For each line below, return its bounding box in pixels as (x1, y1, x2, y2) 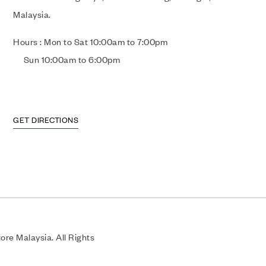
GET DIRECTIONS (13, 115, 79, 125)
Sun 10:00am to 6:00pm (13, 54, 122, 65)
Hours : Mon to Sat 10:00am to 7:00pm (13, 36, 236, 47)
